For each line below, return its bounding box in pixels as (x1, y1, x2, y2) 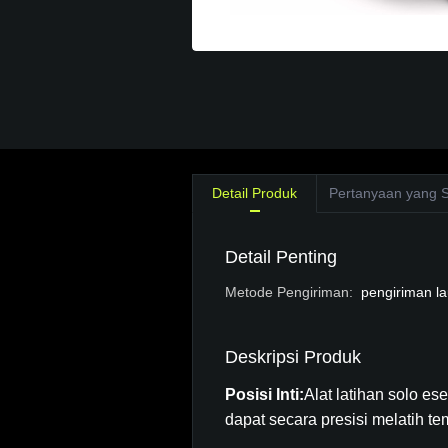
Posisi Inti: (225, 386, 304, 403)
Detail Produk (212, 185, 297, 201)
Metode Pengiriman (225, 284, 349, 300)
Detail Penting (225, 247, 337, 267)
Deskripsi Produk (225, 347, 361, 367)
